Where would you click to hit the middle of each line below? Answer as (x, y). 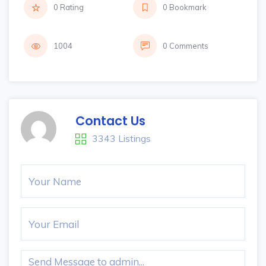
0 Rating (69, 7)
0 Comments (186, 46)
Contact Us (110, 121)
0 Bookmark (185, 7)
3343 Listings (121, 138)
